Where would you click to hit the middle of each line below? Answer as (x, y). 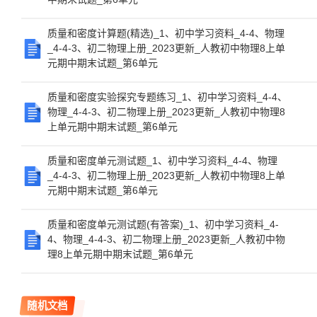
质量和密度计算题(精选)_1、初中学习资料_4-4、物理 (166, 33)
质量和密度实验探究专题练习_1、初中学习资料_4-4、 (167, 97)
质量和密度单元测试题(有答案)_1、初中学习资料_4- (163, 224)
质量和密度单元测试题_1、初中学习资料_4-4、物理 (162, 161)
